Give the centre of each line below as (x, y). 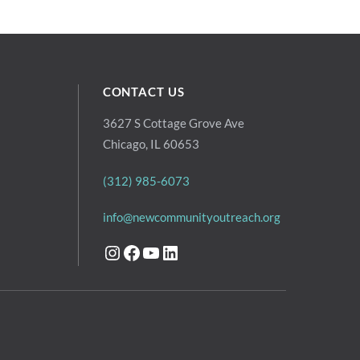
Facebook (162, 252)
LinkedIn (195, 252)
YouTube (176, 252)
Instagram (144, 252)
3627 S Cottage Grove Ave (173, 123)
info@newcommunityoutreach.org (191, 217)
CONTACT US (143, 92)
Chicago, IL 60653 (151, 143)
